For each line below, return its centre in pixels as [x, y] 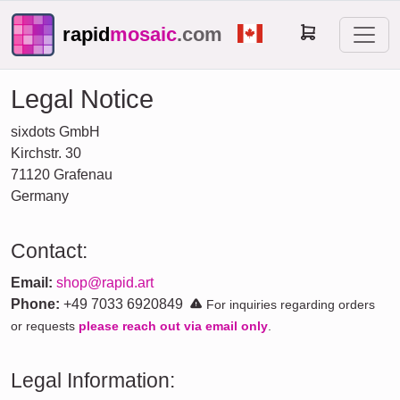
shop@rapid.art [105, 283]
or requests [45, 326]
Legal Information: [93, 380]
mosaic [143, 34]
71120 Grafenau [62, 175]
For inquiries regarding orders [289, 304]
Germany [40, 196]
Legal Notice [82, 99]
